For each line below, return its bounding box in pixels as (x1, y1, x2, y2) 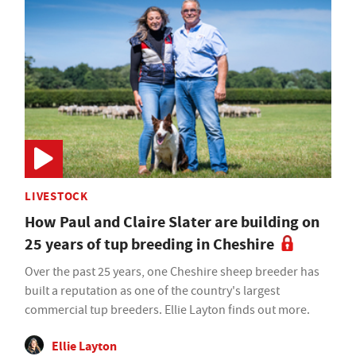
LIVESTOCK (25, 188, 88, 204)
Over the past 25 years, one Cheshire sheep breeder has (25, 263, 319, 280)
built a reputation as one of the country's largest (25, 282, 280, 299)
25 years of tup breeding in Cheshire (25, 233, 274, 255)
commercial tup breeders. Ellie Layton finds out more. (25, 301, 310, 318)
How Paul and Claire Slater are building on (25, 211, 319, 233)
